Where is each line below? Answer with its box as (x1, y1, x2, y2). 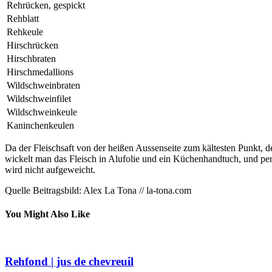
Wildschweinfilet (7, 93, 71, 104)
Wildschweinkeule (7, 106, 77, 117)
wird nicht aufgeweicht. (5, 164, 95, 175)
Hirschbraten (7, 53, 56, 64)
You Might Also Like (5, 208, 90, 219)
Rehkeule (7, 26, 43, 37)
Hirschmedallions (7, 66, 73, 77)
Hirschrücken (7, 39, 58, 50)
